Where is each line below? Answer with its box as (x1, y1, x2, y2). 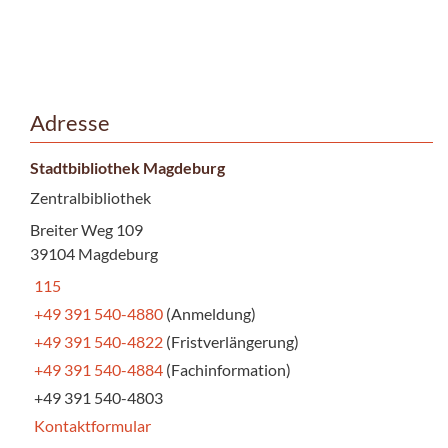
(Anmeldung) (166, 303, 256, 323)
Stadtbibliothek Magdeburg (30, 157, 225, 177)
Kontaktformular (34, 415, 151, 435)
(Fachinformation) (166, 359, 291, 379)
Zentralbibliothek (30, 187, 151, 207)
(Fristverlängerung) (166, 331, 299, 351)
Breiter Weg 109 (30, 219, 143, 239)
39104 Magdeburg (30, 243, 158, 263)
